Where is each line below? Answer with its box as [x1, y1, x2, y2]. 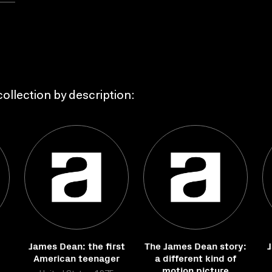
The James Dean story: [144, 239, 246, 252]
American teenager [33, 251, 120, 264]
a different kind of [155, 251, 236, 264]
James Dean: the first [28, 239, 125, 252]
